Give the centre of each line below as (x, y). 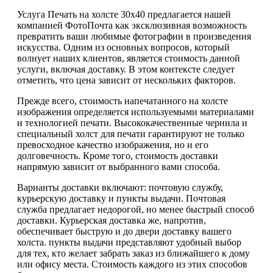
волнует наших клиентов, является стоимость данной (129, 58)
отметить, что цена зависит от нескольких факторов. (126, 80)
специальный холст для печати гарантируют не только (131, 133)
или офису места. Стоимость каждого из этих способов (132, 264)
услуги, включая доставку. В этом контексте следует (126, 69)
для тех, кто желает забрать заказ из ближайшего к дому (133, 253)
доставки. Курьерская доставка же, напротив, (112, 220)
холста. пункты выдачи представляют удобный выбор (129, 242)
